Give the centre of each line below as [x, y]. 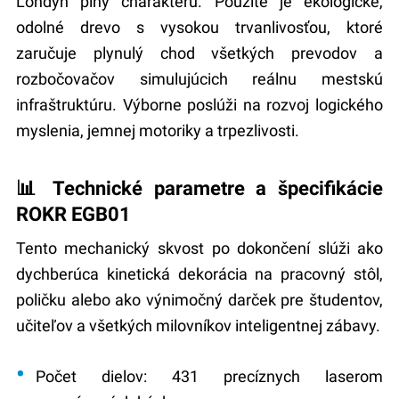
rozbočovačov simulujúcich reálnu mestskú [199, 79]
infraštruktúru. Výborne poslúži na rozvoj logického [199, 105]
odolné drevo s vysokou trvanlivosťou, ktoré [199, 28]
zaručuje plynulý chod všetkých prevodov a [199, 53]
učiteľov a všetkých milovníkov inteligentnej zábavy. [198, 326]
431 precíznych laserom [265, 377]
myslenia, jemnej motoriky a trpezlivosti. [157, 131]
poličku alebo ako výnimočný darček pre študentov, [199, 300]
